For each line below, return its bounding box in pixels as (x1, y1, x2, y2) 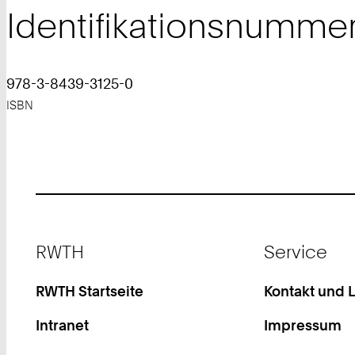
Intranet (36, 316, 90, 334)
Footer (36, 232, 75, 248)
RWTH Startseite (36, 282, 144, 300)
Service (263, 240, 327, 262)
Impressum (263, 316, 342, 334)
